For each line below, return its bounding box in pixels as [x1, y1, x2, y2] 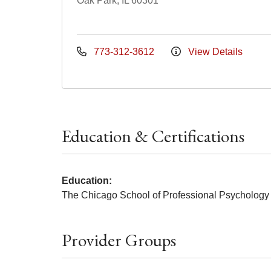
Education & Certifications [62, 125, 244, 148]
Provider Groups [62, 229, 176, 252]
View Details [186, 47, 243, 57]
